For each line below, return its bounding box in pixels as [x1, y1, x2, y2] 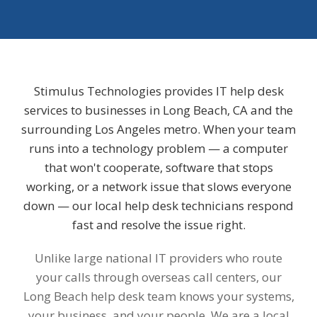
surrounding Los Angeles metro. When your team [21, 121, 296, 138]
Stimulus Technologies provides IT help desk [33, 83, 284, 100]
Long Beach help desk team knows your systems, [23, 288, 294, 305]
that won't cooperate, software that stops [44, 159, 273, 176]
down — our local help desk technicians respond [23, 197, 294, 214]
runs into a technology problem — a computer [29, 140, 288, 157]
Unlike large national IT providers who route [35, 250, 282, 267]
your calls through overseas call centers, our [35, 269, 282, 286]
